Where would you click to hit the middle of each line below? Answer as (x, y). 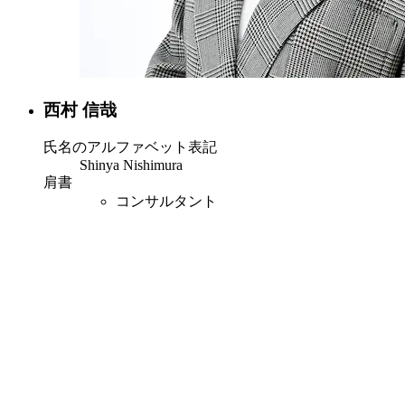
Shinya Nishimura (131, 165)
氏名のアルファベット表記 (130, 147)
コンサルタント (166, 202)
